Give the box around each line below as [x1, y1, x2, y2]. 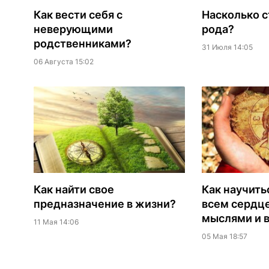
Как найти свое [33, 183, 114, 196]
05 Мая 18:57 [201, 232, 247, 241]
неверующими [33, 23, 113, 36]
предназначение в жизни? [33, 198, 176, 211]
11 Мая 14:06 [33, 217, 79, 227]
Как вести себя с [33, 8, 122, 22]
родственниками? [33, 37, 131, 50]
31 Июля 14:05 [201, 43, 253, 52]
